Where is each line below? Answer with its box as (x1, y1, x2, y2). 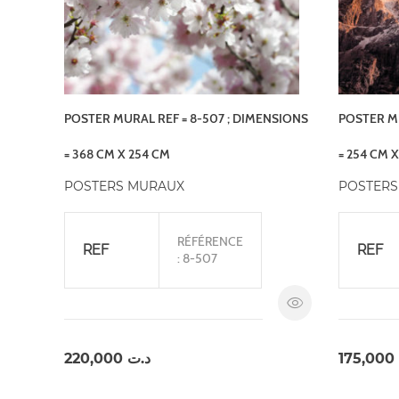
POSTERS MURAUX (64, 177, 184, 194)
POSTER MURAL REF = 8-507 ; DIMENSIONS (64, 110, 308, 126)
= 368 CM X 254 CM (64, 145, 170, 162)
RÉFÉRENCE (177, 232, 243, 249)
